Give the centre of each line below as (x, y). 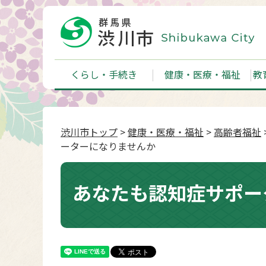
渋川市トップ (89, 132)
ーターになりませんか (108, 146)
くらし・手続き (104, 74)
